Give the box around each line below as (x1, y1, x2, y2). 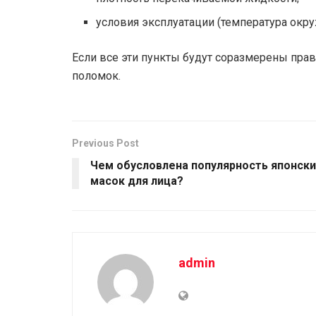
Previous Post (72, 138, 139, 150)
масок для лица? (90, 174, 183, 188)
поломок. (72, 69, 121, 83)
